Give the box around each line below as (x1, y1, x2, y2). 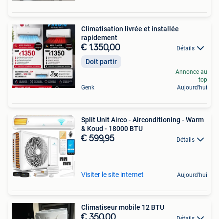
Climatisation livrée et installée (81, 25, 179, 33)
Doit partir (86, 58, 117, 66)
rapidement (81, 34, 117, 42)
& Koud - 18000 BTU (81, 125, 143, 133)
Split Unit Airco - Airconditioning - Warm (81, 116, 204, 124)
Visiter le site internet (81, 171, 144, 179)
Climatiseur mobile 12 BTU (81, 203, 164, 212)
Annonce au (175, 68, 207, 76)
